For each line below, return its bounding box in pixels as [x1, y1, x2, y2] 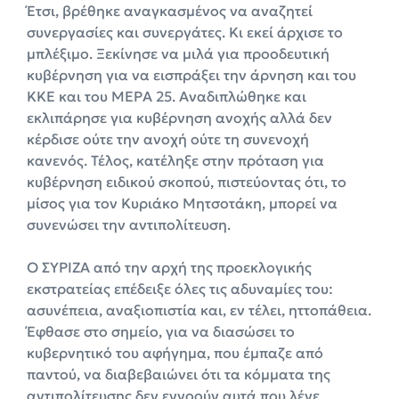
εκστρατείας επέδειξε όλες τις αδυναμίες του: [27, 280, 333, 298]
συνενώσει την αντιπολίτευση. [27, 216, 231, 234]
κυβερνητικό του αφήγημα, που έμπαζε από [27, 344, 323, 362]
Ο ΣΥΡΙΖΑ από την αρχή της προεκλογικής [27, 258, 312, 277]
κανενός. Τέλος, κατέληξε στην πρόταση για [27, 151, 324, 170]
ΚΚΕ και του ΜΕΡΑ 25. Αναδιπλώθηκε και [27, 87, 306, 106]
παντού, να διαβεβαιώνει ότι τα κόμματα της [27, 365, 330, 384]
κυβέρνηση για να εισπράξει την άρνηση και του [27, 66, 356, 85]
